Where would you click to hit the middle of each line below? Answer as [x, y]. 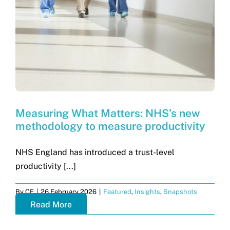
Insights [147, 191]
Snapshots [180, 191]
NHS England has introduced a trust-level [95, 152]
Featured [117, 191]
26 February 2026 [69, 191]
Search [25, 44]
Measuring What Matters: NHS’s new [108, 113]
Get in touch [35, 15]
